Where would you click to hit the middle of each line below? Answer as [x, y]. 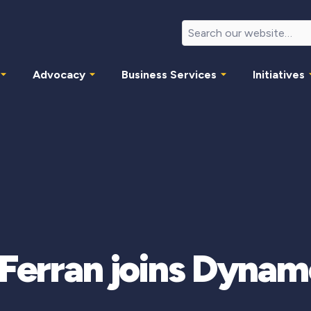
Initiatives [279, 74]
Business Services [169, 74]
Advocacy [59, 74]
